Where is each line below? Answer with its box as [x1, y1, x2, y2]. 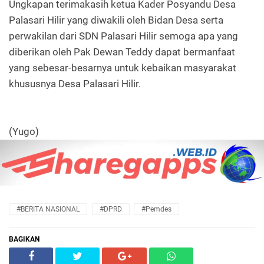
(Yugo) [9, 126, 39, 137]
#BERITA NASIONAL [16, 205, 80, 213]
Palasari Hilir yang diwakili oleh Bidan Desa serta [9, 14, 223, 26]
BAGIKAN [9, 235, 39, 243]
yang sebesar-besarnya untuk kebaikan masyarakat [9, 62, 236, 74]
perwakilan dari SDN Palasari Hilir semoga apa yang [9, 30, 238, 42]
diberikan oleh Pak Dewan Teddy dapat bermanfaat [9, 46, 235, 58]
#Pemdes [141, 205, 171, 213]
